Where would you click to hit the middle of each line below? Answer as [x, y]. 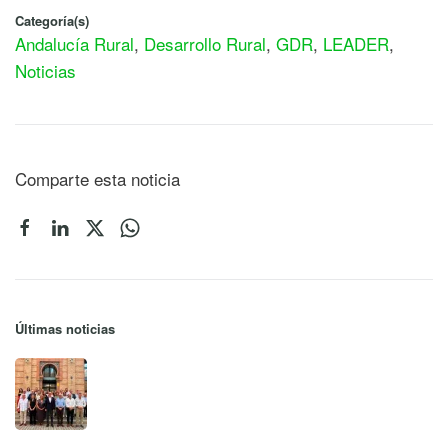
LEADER [356, 43]
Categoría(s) [52, 20]
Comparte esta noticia [97, 178]
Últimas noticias [65, 328]
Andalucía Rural [74, 43]
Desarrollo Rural [205, 43]
